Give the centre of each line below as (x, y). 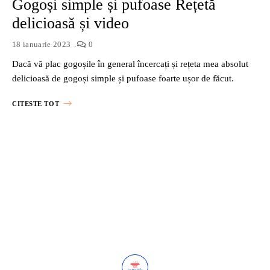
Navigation (45, 186)
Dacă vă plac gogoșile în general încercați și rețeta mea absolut (130, 64)
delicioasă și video (71, 23)
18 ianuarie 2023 (42, 44)
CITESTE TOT (36, 103)
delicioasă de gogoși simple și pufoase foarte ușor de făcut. (123, 78)
